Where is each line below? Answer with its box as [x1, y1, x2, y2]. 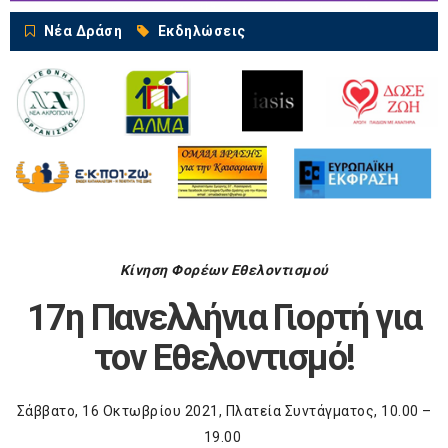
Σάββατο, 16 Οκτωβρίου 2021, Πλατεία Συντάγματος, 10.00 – [16, 402, 432, 419]
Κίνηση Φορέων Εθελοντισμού [119, 261, 329, 278]
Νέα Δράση [43, 23, 122, 40]
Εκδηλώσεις [157, 23, 246, 40]
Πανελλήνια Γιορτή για [83, 296, 421, 339]
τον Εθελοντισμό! [93, 336, 355, 379]
